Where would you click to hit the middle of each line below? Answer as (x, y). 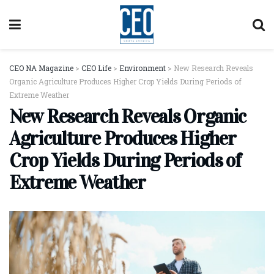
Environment (143, 68)
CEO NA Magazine (41, 68)
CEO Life (96, 68)
